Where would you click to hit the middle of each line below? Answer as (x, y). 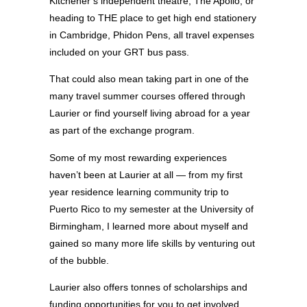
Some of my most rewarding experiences (138, 157)
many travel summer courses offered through (147, 96)
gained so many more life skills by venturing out (152, 243)
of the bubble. (79, 260)
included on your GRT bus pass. (119, 52)
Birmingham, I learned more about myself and (149, 226)
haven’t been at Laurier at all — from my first (146, 174)
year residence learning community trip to (139, 192)
